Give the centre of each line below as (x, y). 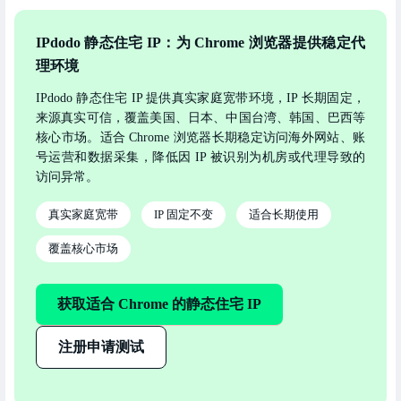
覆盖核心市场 (83, 248)
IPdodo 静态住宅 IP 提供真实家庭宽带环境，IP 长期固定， (200, 98)
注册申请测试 (101, 346)
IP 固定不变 (183, 214)
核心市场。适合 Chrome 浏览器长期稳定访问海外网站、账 (200, 137)
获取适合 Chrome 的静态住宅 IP (159, 303)
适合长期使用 (284, 214)
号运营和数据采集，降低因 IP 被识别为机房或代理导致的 (200, 157)
